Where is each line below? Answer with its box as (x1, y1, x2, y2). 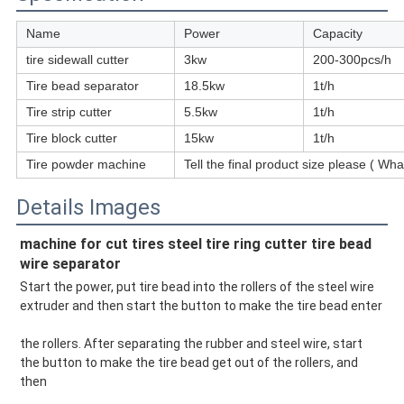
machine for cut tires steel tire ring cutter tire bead (19, 235, 372, 253)
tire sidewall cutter (25, 52, 129, 68)
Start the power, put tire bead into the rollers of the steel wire (19, 280, 374, 295)
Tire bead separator (25, 78, 139, 94)
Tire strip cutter (25, 105, 112, 120)
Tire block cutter (25, 131, 117, 146)
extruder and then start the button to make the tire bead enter (19, 298, 382, 314)
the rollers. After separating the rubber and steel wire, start (19, 336, 363, 352)
